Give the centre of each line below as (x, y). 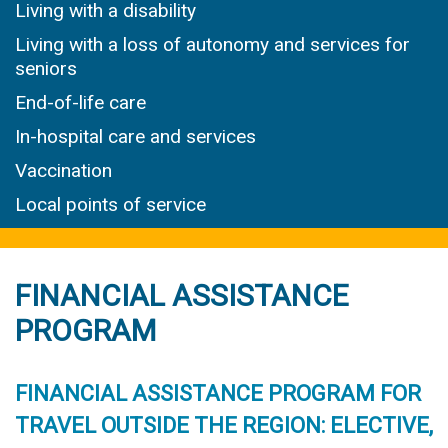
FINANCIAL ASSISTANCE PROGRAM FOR (218, 394)
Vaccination (63, 171)
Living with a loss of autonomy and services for (212, 45)
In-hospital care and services (135, 137)
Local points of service (110, 205)
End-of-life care (80, 103)
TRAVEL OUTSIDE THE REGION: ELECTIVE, (224, 426)
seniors (46, 69)
